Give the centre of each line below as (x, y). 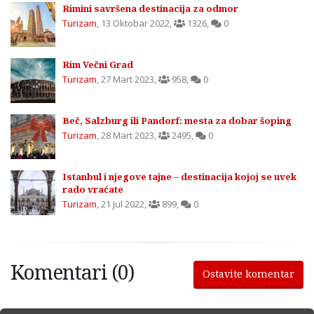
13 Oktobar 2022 (135, 23)
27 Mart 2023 (128, 80)
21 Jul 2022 (123, 204)
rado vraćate (93, 190)
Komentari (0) (72, 272)
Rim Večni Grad (98, 65)
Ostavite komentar (248, 274)
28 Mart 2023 (128, 136)
